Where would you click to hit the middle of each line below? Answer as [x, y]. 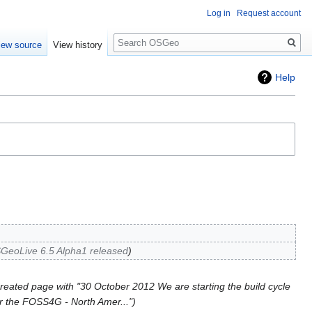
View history [78, 45]
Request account [269, 13]
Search [136, 35]
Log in [219, 13]
